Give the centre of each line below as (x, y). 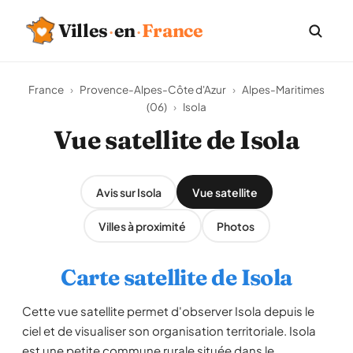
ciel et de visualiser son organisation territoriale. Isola (169, 331)
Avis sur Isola (128, 192)
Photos (236, 226)
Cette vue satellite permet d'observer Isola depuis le (168, 311)
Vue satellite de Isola (176, 140)
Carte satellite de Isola (176, 277)
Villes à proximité (142, 226)
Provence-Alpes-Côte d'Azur (153, 89)
